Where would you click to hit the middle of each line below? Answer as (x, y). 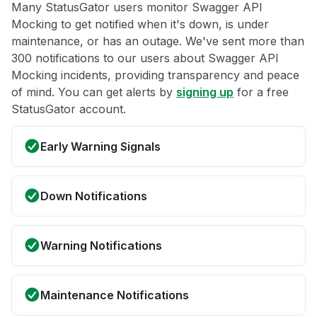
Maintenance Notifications (115, 295)
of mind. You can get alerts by (94, 92)
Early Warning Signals (100, 147)
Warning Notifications (101, 246)
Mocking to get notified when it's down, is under (140, 24)
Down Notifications (94, 196)
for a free (261, 92)
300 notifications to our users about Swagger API (145, 58)
